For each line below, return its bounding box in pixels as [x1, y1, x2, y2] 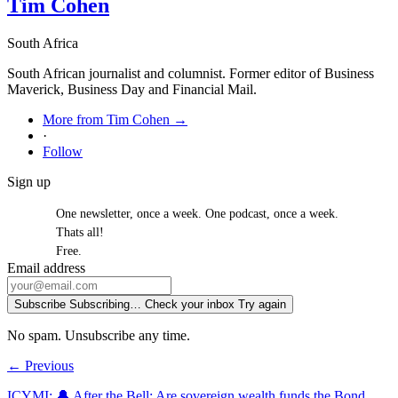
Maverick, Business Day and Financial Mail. [7, 82, 257, 98]
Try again [238, 298, 286, 312]
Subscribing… [69, 298, 141, 312]
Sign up [7, 174, 51, 190]
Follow [43, 144, 83, 160]
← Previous [7, 358, 74, 374]
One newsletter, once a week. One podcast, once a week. [56, 207, 338, 221]
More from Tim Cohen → [43, 112, 187, 128]
